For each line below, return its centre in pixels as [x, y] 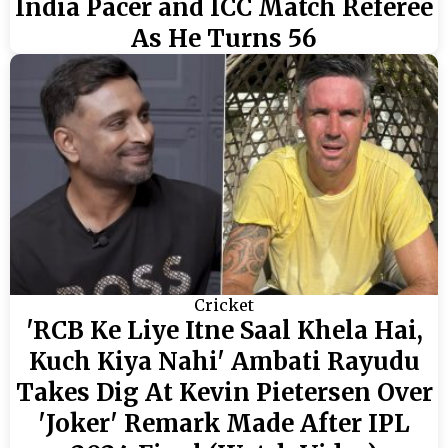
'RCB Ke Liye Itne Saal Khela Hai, [224, 330]
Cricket [224, 305]
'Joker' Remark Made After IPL [224, 423]
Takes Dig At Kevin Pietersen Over [224, 392]
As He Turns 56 [224, 38]
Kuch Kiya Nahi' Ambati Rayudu [224, 361]
